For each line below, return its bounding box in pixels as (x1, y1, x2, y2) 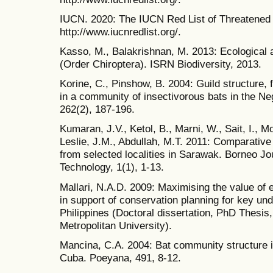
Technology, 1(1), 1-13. (60, 161, 164, 174)
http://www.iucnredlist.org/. (60, 25, 181, 38)
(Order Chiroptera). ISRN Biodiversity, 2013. (60, 58, 261, 71)
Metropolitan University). (60, 219, 172, 232)
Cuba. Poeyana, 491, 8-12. (60, 251, 181, 264)
